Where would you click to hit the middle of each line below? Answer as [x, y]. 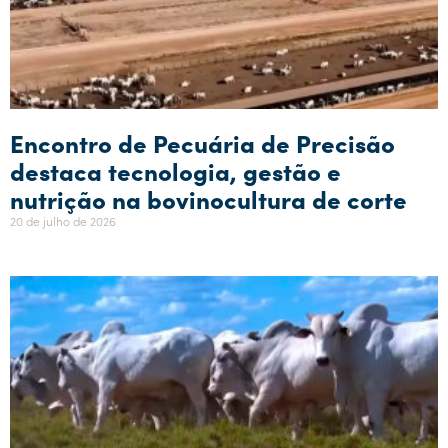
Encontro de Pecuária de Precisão [202, 142]
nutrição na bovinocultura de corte [208, 198]
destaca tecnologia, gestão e [175, 170]
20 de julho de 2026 [63, 220]
